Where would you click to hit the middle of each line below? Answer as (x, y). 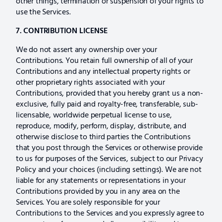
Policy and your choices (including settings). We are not (109, 170)
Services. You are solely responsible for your (88, 202)
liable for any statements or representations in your (101, 181)
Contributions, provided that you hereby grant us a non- (110, 93)
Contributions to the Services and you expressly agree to (110, 213)
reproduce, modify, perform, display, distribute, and (101, 126)
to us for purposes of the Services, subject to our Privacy (110, 159)
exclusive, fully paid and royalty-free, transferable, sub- (107, 104)
